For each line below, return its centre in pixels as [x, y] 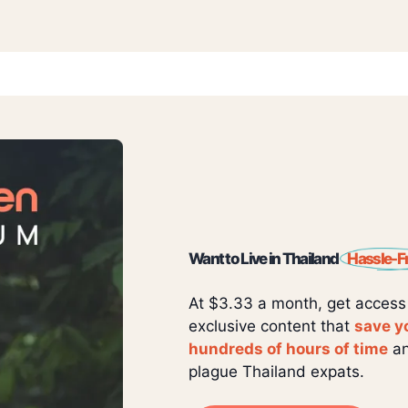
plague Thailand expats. [276, 371]
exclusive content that [271, 326]
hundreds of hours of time [288, 348]
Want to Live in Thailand [264, 258]
